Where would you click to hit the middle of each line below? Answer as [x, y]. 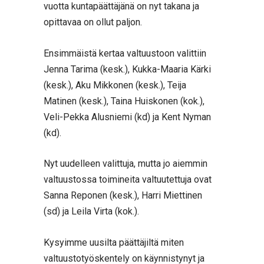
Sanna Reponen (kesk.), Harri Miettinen [123, 196]
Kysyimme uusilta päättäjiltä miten [114, 242]
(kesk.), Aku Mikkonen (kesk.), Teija [115, 85]
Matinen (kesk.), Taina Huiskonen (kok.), [124, 101]
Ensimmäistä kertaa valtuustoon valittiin [125, 53]
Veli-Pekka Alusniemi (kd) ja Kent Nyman [127, 117]
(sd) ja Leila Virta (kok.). [91, 212]
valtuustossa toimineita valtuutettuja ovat [128, 180]
